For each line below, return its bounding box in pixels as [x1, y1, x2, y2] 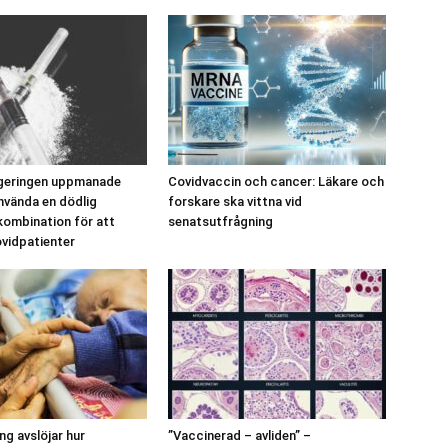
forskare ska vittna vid [168, 193, 302, 209]
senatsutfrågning [168, 213, 273, 229]
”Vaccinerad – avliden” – [168, 427, 311, 443]
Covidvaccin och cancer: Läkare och [168, 173, 384, 189]
